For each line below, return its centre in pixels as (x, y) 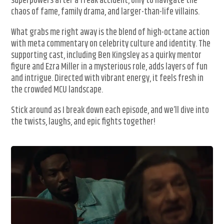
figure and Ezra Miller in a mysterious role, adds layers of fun (109, 67)
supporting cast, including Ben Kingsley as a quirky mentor (106, 56)
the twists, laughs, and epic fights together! (83, 122)
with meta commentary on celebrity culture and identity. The (111, 44)
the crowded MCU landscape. (57, 90)
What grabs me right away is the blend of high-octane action (110, 33)
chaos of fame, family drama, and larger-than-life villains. (105, 12)
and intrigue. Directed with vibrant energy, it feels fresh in (107, 79)
